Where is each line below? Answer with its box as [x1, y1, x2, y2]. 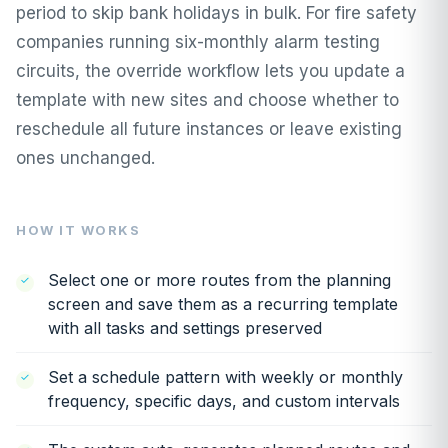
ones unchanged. [16, 147, 155, 168]
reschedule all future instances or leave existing [16, 118, 402, 139]
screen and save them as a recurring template [48, 293, 398, 314]
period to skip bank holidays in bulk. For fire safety [16, 2, 417, 23]
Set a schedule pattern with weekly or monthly [48, 366, 403, 387]
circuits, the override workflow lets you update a [16, 60, 405, 81]
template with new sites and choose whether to [16, 89, 399, 110]
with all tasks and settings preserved [48, 317, 322, 338]
